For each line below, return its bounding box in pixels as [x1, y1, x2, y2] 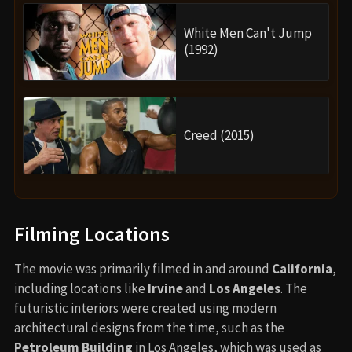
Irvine [148, 279, 183, 297]
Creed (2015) [184, 126, 255, 144]
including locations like [14, 279, 148, 297]
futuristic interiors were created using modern [14, 299, 277, 317]
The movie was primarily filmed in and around [14, 259, 272, 277]
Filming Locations [14, 221, 170, 247]
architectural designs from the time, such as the [14, 318, 284, 336]
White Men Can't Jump [184, 24, 312, 42]
